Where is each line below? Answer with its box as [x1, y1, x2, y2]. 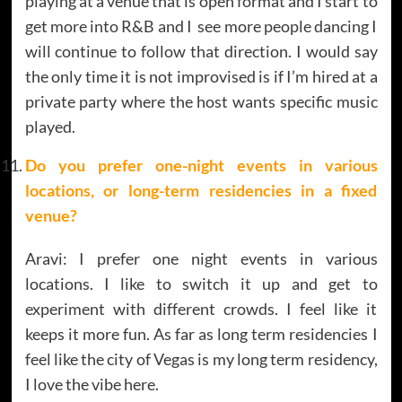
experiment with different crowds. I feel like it [24, 298, 378, 319]
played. [24, 116, 75, 136]
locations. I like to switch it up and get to [24, 273, 378, 293]
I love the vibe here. [24, 373, 159, 394]
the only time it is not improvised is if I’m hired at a [24, 66, 378, 86]
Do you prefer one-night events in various [24, 154, 378, 175]
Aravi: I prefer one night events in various [24, 248, 378, 268]
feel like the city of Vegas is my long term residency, [24, 348, 378, 369]
